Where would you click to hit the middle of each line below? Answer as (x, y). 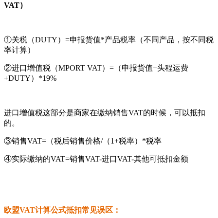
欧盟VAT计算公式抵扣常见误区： (62, 210)
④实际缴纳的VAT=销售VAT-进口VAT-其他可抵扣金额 (96, 159)
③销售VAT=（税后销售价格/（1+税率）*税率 (83, 141)
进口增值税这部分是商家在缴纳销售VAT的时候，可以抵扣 (105, 112)
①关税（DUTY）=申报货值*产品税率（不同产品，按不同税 (109, 39)
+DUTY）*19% (30, 78)
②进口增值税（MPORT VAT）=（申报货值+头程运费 (96, 68)
